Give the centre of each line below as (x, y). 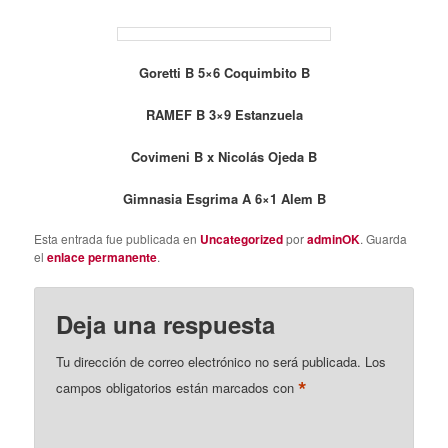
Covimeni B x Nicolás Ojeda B (224, 156)
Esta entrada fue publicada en (117, 239)
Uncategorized (242, 239)
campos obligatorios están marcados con (177, 388)
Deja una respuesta (166, 324)
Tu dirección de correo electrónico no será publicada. (209, 362)
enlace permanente (102, 257)
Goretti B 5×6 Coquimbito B (224, 72)
